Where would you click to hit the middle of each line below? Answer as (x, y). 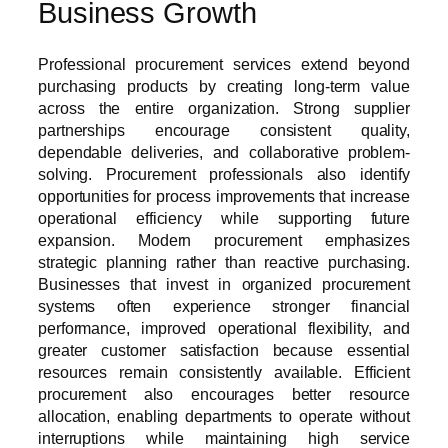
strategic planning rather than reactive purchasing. (224, 261)
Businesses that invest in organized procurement (224, 283)
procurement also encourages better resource (224, 393)
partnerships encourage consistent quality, (224, 129)
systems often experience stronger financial (224, 305)
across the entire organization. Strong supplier (224, 107)
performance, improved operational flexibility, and (224, 327)
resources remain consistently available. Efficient (224, 371)
